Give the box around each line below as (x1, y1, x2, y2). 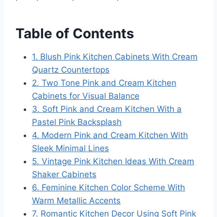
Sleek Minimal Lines (32, 143, 109, 153)
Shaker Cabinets (32, 169, 96, 179)
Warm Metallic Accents (32, 195, 121, 205)
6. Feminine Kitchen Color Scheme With (32, 182, 185, 192)
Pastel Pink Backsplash (32, 117, 122, 127)
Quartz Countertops (32, 64, 109, 75)
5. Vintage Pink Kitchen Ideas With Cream (32, 156, 194, 166)
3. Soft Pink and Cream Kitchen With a (32, 104, 182, 114)
